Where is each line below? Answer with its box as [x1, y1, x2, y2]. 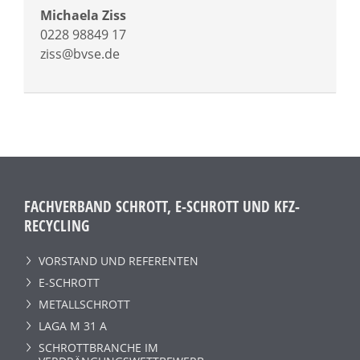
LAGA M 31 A [39, 318, 107, 334]
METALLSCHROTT [39, 297, 130, 313]
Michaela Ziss [40, 6, 126, 24]
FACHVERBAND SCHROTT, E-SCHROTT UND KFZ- [24, 195, 300, 216]
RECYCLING [24, 215, 89, 235]
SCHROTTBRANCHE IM [39, 340, 158, 356]
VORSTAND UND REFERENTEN [39, 253, 198, 269]
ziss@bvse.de [40, 44, 120, 63]
